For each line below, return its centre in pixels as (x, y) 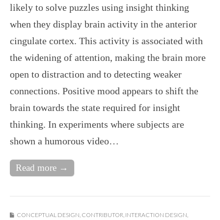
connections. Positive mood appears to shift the (104, 91)
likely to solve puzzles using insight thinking (99, 7)
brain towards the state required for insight (95, 107)
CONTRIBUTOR (102, 215)
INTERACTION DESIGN (156, 215)
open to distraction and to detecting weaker (96, 74)
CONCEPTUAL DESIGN (48, 215)
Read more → (42, 167)
